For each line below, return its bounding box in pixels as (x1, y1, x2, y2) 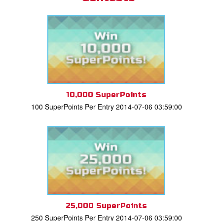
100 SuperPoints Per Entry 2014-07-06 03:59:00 (31, 101, 182, 111)
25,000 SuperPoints (66, 201, 147, 210)
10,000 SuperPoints (66, 90, 147, 99)
